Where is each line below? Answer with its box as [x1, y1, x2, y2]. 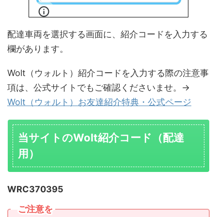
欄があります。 [7, 43, 68, 54]
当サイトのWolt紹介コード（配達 [18, 131, 184, 144]
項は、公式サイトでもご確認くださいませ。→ [7, 82, 190, 93]
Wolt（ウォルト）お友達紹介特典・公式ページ [7, 96, 191, 107]
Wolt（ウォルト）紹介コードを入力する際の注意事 [7, 67, 209, 78]
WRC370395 [7, 184, 63, 194]
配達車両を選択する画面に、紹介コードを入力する [7, 29, 208, 39]
